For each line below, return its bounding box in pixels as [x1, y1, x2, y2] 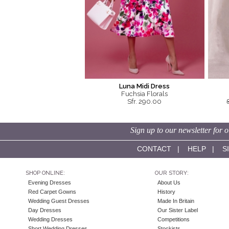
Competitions [157, 216, 190, 223]
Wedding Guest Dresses [28, 198, 89, 204]
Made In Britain [157, 198, 194, 204]
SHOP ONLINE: [26, 170, 65, 177]
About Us [157, 179, 180, 186]
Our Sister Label [157, 207, 198, 214]
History [157, 189, 175, 195]
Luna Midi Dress [119, 82, 170, 90]
